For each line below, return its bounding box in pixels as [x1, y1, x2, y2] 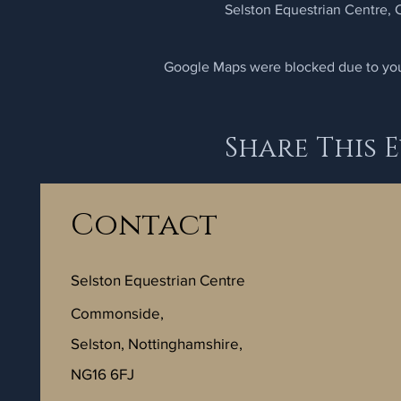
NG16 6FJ [71, 365, 134, 382]
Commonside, [71, 304, 164, 321]
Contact [71, 205, 218, 246]
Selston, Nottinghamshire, [71, 335, 243, 352]
